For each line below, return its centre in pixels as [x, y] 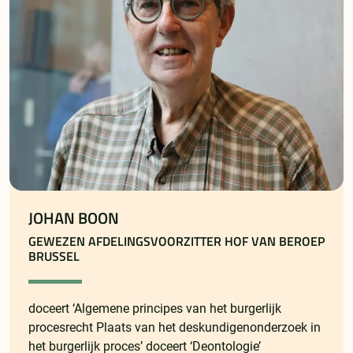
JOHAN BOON [74, 219]
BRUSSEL [54, 256]
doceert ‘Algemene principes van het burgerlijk [155, 309]
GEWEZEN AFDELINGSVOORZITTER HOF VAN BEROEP [176, 242]
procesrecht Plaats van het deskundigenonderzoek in [175, 328]
